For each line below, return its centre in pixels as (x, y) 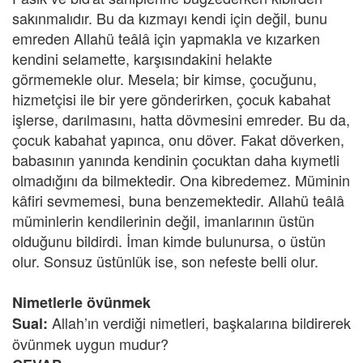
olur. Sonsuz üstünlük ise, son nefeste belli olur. (165, 261)
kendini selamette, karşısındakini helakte (142, 58)
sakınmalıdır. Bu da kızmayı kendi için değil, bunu (170, 18)
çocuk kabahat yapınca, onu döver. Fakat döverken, (178, 139)
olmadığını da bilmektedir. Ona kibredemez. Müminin (181, 180)
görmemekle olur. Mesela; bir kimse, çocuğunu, (164, 79)
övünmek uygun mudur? (90, 344)
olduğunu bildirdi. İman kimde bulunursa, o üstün (169, 241)
